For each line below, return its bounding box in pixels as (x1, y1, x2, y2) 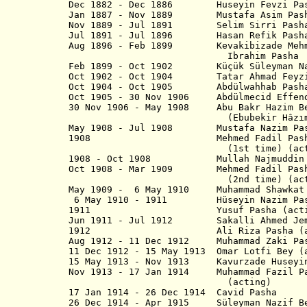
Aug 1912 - (69, 236, 129, 246)
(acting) (69, 277, 271, 287)
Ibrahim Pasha (69, 51, 299, 61)
